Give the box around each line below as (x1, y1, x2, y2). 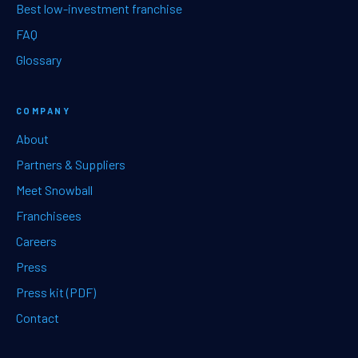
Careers (16, 233, 57, 249)
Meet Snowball (16, 181, 93, 197)
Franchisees (16, 207, 82, 223)
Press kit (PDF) (16, 284, 96, 300)
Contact (16, 309, 59, 325)
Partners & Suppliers (16, 156, 125, 172)
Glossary (16, 51, 62, 67)
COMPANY (16, 105, 70, 116)
